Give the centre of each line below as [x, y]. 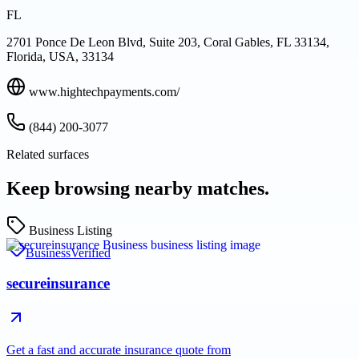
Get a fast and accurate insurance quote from [119, 350]
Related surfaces [48, 154]
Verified [91, 252]
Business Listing [71, 230]
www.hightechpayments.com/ [104, 91]
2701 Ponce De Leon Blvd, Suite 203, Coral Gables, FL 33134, [168, 42]
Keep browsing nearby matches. [138, 188]
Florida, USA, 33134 [60, 56]
